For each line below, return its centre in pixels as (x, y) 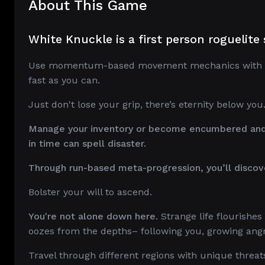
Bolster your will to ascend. (90, 192)
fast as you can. (64, 80)
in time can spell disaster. (87, 143)
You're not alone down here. (93, 216)
